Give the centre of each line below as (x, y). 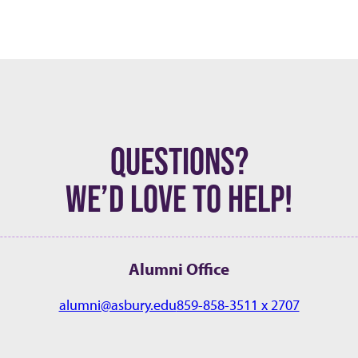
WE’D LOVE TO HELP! (179, 198)
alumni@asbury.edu (117, 304)
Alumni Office (179, 268)
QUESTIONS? (179, 160)
